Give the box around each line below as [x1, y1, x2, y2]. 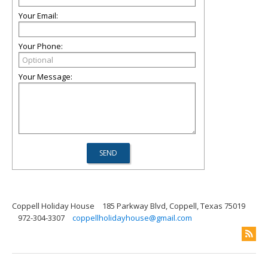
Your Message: [19, 71, 72, 82]
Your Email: [19, 10, 58, 21]
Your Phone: [19, 40, 63, 51]
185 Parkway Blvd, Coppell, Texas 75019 [102, 200, 245, 211]
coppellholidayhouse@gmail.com [72, 212, 192, 223]
